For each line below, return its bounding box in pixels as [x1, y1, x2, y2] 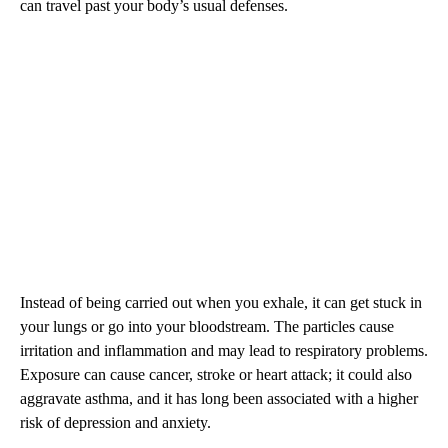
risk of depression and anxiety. [20, 414, 211, 432]
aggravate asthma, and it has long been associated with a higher [20, 390, 418, 408]
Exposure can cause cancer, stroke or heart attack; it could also [20, 366, 412, 384]
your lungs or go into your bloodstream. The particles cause [20, 318, 394, 336]
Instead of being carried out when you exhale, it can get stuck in [20, 294, 422, 312]
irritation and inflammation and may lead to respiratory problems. [20, 342, 428, 360]
